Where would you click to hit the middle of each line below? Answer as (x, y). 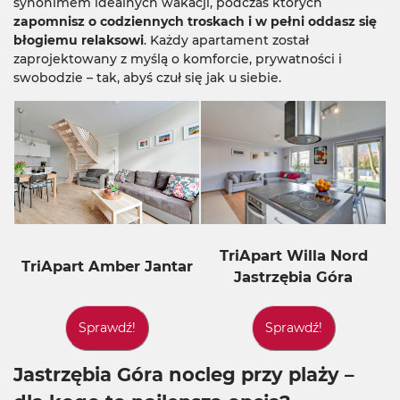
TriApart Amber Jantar (107, 266)
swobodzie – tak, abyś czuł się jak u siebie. (147, 78)
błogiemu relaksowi (79, 40)
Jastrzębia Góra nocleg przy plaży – (184, 375)
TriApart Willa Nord (293, 255)
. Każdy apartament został (226, 40)
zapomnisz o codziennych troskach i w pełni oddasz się (195, 21)
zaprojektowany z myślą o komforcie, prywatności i (178, 59)
